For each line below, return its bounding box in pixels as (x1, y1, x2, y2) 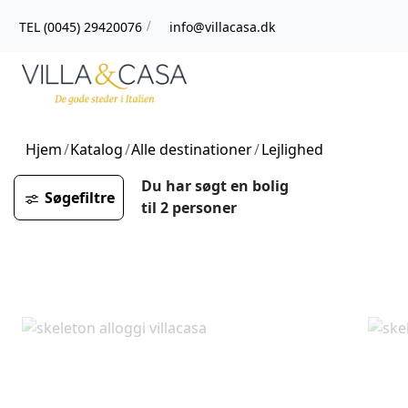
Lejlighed (260, 138, 323, 159)
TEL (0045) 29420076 (19, 17, 142, 36)
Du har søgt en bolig (140, 175, 289, 196)
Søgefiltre (44, 187, 115, 208)
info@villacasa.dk (169, 17, 275, 36)
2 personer (159, 197, 237, 218)
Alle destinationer (131, 138, 253, 159)
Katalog (70, 138, 124, 159)
